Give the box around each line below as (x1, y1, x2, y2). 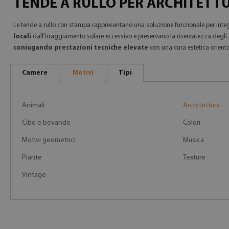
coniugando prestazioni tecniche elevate (13, 44, 148, 51)
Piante (22, 154, 42, 162)
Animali (22, 102, 44, 109)
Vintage (22, 171, 46, 179)
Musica (182, 136, 204, 144)
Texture (182, 154, 205, 162)
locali (13, 33, 31, 40)
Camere (22, 70, 48, 76)
